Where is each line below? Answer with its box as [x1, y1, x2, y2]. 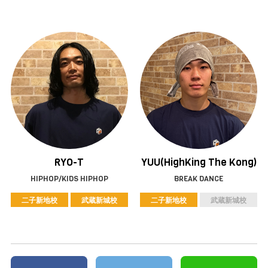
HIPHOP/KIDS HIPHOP [30, 173, 108, 184]
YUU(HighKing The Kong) [141, 156, 257, 170]
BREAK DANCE [174, 173, 224, 184]
